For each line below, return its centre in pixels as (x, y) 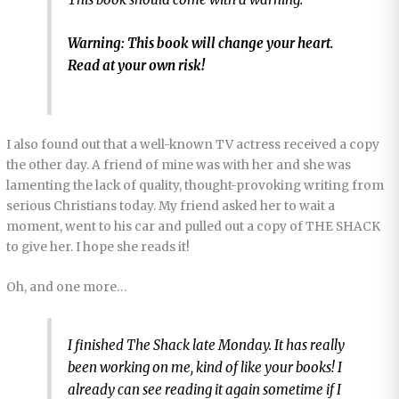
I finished (97, 345)
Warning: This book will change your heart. (200, 44)
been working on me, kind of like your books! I (204, 367)
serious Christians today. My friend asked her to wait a (171, 207)
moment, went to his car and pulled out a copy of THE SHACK (194, 227)
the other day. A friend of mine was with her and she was (179, 166)
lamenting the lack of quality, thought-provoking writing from (195, 186)
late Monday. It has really (267, 345)
